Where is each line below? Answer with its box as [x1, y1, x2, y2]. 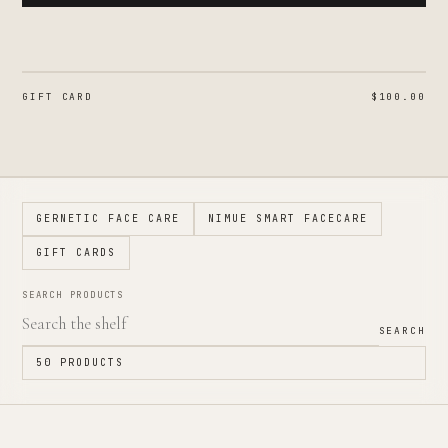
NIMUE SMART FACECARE [208, 212, 368, 225]
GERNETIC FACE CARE [36, 212, 180, 225]
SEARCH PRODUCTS [22, 289, 124, 301]
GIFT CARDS [36, 246, 116, 259]
